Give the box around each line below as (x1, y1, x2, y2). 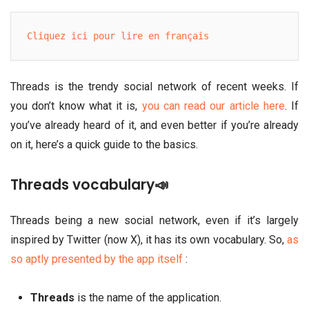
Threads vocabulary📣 (10, 175, 168, 195)
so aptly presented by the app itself (10, 252, 183, 266)
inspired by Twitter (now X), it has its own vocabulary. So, (10, 233, 287, 247)
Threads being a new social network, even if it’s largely (10, 214, 299, 228)
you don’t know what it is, (10, 99, 142, 113)
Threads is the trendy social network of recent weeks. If (10, 80, 299, 94)
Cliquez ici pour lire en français (27, 30, 210, 42)
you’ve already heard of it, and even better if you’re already (10, 119, 299, 132)
